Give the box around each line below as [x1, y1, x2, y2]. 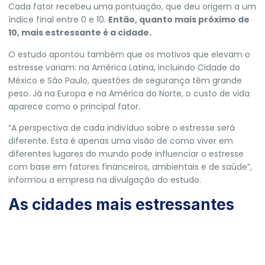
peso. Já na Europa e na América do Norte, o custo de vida [8, 87, 250, 99]
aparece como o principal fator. [8, 100, 140, 112]
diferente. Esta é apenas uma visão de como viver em [8, 135, 233, 147]
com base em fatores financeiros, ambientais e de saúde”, [8, 161, 252, 173]
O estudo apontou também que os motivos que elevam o [8, 48, 250, 60]
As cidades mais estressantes [8, 195, 234, 214]
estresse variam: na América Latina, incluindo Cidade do [8, 61, 240, 73]
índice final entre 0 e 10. [8, 14, 108, 26]
